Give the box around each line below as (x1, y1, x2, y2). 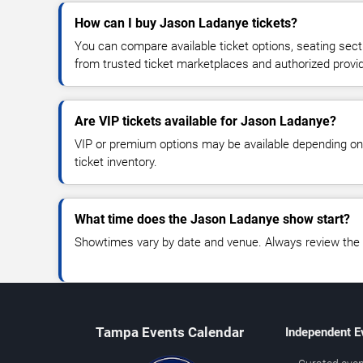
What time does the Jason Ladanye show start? (75, 211, 350, 227)
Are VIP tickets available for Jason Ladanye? (75, 113, 336, 129)
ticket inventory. (75, 154, 157, 169)
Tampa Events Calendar (96, 323, 245, 340)
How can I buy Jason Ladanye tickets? (75, 15, 297, 31)
